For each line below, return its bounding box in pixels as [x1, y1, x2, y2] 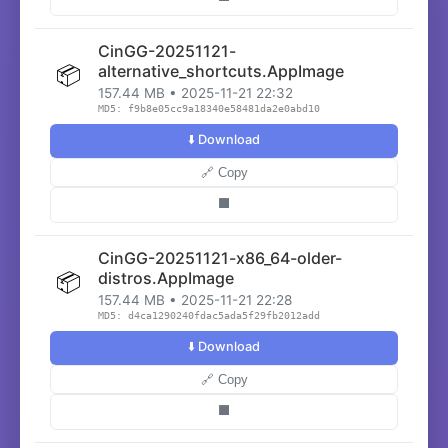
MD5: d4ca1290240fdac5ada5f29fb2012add [98, 310, 320, 321]
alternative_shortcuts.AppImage [98, 61, 344, 81]
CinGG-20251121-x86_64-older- [98, 248, 342, 268]
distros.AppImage [98, 268, 234, 288]
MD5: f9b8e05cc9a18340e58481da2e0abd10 [98, 103, 320, 114]
